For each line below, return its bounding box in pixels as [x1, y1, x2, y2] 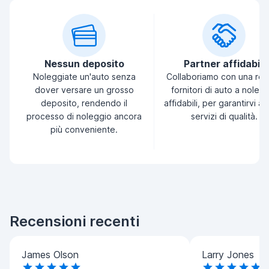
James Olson [22, 249, 79, 261]
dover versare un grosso [34, 85, 134, 95]
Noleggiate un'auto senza [32, 71, 136, 82]
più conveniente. [50, 124, 118, 134]
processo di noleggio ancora [26, 111, 142, 121]
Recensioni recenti [10, 213, 139, 230]
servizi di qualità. [190, 111, 258, 121]
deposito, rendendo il [41, 98, 127, 108]
